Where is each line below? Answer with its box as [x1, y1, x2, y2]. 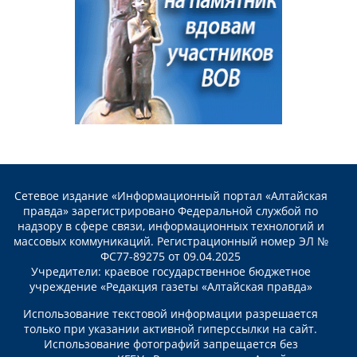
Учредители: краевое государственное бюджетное [30, 264, 311, 280]
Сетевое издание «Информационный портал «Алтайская [14, 188, 328, 204]
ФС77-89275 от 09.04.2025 [100, 249, 241, 265]
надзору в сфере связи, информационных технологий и [17, 218, 324, 234]
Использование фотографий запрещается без [43, 336, 298, 352]
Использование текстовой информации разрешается [23, 306, 318, 322]
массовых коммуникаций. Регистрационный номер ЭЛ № [13, 233, 328, 249]
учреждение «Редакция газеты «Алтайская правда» [29, 279, 312, 295]
